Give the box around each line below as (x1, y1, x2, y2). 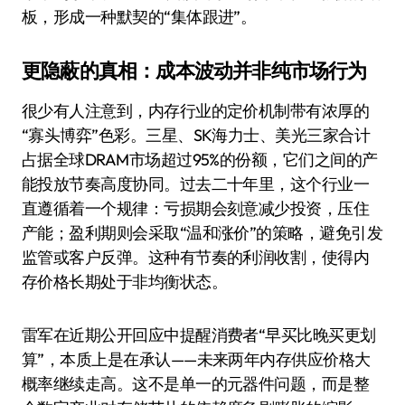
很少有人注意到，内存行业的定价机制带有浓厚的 (22, 100, 370, 121)
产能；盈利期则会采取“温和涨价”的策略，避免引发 (22, 222, 383, 243)
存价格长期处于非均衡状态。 (22, 271, 227, 292)
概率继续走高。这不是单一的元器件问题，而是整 (22, 373, 370, 394)
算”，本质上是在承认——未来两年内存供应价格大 (22, 349, 371, 370)
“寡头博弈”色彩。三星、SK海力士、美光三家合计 (22, 125, 371, 146)
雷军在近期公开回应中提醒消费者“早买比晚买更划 (22, 325, 376, 345)
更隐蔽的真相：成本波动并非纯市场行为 (22, 58, 367, 83)
